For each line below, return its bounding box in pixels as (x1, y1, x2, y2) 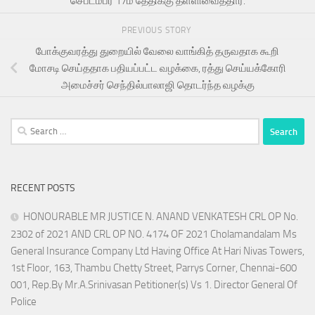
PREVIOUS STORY (122, 25, 193, 35)
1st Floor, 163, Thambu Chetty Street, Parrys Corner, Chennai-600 (11, 262, 297, 275)
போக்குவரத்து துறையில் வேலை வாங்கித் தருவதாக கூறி (36, 44, 279, 58)
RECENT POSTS (11, 182, 75, 195)
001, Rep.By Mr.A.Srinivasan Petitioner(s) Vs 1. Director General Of (11, 278, 297, 292)
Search (10, 120, 39, 133)
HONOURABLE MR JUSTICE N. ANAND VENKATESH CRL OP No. (23, 210, 298, 224)
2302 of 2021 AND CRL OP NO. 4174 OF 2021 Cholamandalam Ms (11, 228, 297, 241)
